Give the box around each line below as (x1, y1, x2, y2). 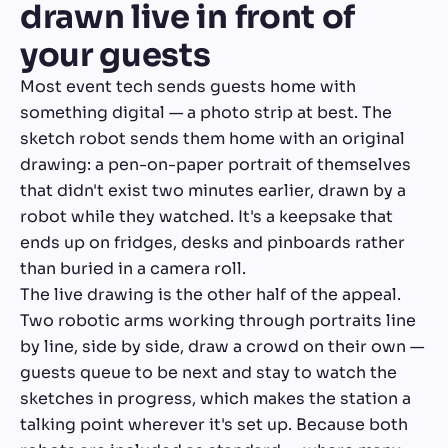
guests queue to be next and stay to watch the (20, 361, 397, 383)
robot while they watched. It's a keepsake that (20, 205, 393, 227)
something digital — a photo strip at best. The (20, 101, 392, 123)
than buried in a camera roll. (20, 257, 246, 279)
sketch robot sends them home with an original (20, 127, 405, 149)
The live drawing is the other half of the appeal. (20, 283, 401, 305)
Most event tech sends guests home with (20, 75, 356, 97)
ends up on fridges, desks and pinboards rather (20, 231, 405, 253)
